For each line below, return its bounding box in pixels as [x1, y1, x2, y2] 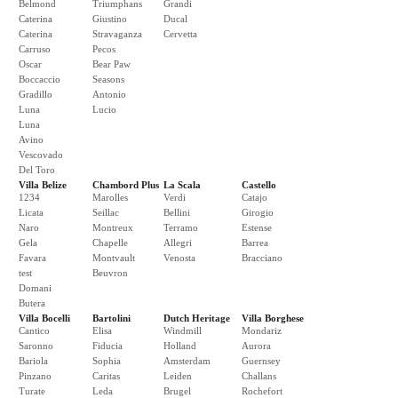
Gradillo [19, 89, 52, 99]
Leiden [163, 370, 192, 381]
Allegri [163, 237, 192, 248]
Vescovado [19, 149, 63, 160]
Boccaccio [19, 74, 60, 84]
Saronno [19, 340, 53, 351]
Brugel [163, 386, 191, 396]
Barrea [242, 237, 268, 248]
